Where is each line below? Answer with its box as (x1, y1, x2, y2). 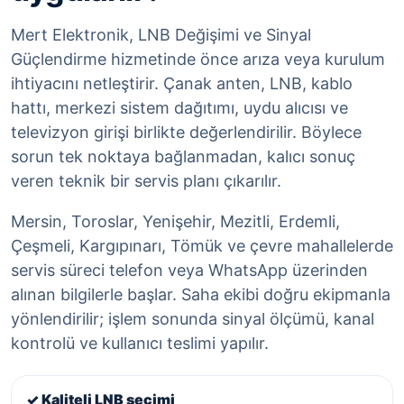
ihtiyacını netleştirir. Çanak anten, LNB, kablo (11, 74, 353, 94)
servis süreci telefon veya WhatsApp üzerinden (11, 261, 368, 280)
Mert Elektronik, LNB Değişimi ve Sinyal (11, 25, 311, 45)
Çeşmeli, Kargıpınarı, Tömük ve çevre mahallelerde (11, 236, 393, 256)
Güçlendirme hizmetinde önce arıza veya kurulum (11, 50, 385, 69)
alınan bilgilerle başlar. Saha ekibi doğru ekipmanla (11, 285, 390, 305)
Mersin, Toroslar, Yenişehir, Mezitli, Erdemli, (11, 212, 340, 232)
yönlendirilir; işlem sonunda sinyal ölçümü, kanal (11, 309, 374, 329)
